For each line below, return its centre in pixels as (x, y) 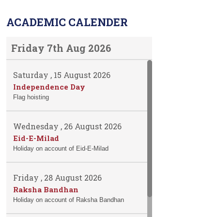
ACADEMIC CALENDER (67, 22)
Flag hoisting (31, 97)
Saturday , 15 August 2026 (62, 75)
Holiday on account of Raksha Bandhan (69, 200)
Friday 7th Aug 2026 (61, 48)
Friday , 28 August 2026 (58, 177)
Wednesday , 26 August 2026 (68, 126)
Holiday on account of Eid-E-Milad (61, 148)
